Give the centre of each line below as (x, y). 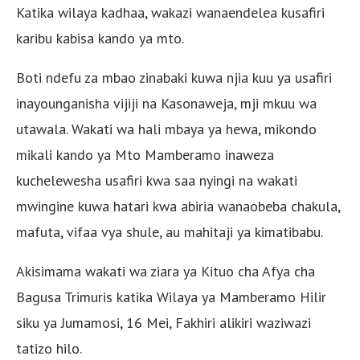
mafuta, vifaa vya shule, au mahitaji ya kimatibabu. (170, 231)
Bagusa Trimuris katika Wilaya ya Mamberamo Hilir (171, 297)
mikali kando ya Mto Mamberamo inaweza (145, 154)
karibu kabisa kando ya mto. (100, 38)
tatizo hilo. (49, 348)
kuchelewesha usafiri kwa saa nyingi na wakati (157, 180)
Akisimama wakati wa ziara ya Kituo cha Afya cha (166, 271)
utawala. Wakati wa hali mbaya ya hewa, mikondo (166, 129)
